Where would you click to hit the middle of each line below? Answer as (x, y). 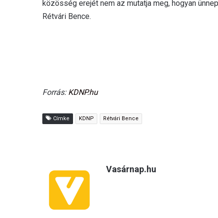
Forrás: (55, 92)
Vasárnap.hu (131, 169)
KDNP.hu (83, 92)
